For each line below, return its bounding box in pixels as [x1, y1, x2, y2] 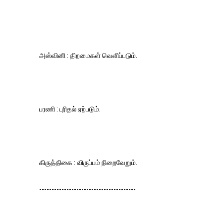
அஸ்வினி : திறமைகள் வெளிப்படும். [39, 52, 139, 59]
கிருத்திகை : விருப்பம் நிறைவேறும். [39, 159, 137, 166]
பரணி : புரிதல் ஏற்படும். [39, 105, 101, 113]
